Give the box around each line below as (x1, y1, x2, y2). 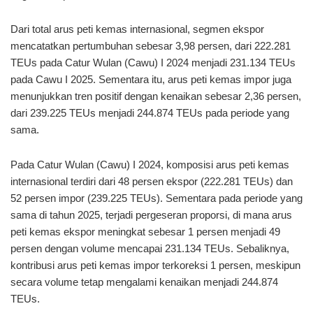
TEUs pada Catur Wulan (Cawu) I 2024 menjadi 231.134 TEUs (10, 57, 296, 69)
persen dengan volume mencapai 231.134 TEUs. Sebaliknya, (10, 242, 289, 254)
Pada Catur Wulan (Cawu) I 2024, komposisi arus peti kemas (10, 159, 289, 170)
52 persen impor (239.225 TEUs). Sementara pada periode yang (10, 192, 303, 204)
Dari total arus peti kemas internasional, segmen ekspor (10, 24, 264, 36)
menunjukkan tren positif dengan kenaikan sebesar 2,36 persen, (10, 91, 301, 103)
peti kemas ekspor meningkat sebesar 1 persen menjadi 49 (10, 226, 280, 238)
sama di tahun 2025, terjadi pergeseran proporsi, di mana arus (10, 209, 292, 221)
